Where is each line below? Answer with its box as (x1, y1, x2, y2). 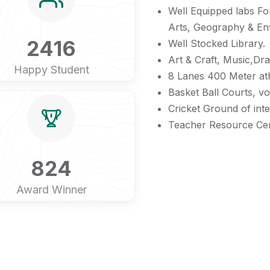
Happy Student (13, 63, 89, 76)
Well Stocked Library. (168, 37, 265, 49)
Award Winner (16, 183, 87, 196)
